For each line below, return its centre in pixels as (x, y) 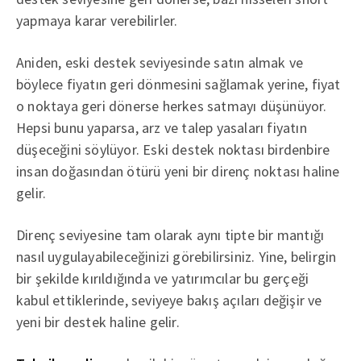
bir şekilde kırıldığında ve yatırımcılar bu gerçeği (163, 278)
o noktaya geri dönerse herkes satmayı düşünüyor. (172, 106)
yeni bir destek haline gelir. (98, 322)
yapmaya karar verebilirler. (97, 20)
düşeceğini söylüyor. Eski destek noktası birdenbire (173, 149)
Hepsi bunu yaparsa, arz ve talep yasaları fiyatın (162, 127)
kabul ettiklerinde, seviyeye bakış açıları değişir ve (169, 300)
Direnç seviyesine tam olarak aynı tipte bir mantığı (170, 234)
